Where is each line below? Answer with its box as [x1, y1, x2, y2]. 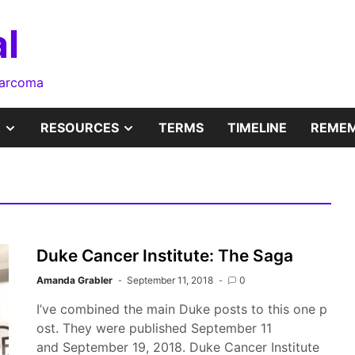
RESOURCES [40, 120, 119, 136]
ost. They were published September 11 [36, 320, 272, 336]
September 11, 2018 [127, 274, 213, 286]
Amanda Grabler [36, 274, 113, 286]
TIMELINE [227, 120, 288, 136]
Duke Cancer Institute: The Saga [36, 246, 293, 265]
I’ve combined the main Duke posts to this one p [36, 301, 327, 317]
